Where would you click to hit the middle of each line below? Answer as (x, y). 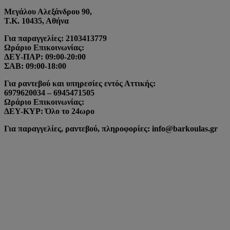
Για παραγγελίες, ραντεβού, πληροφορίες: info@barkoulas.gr (111, 128)
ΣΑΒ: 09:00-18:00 (35, 66)
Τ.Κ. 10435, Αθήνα (36, 21)
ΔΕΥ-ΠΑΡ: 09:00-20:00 (45, 56)
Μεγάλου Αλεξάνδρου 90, (48, 11)
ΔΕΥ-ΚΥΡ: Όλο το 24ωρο (49, 111)
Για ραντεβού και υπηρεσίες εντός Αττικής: (80, 83)
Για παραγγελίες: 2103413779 (55, 38)
